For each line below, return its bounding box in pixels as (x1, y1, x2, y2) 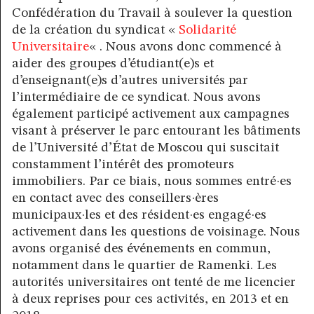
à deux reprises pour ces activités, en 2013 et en (12, 292, 289, 306)
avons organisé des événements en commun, (12, 241, 271, 256)
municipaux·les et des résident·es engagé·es (12, 207, 266, 222)
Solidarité (179, 22, 236, 37)
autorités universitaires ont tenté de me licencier (12, 275, 296, 289)
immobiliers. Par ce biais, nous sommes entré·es (12, 174, 292, 189)
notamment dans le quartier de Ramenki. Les (12, 258, 277, 273)
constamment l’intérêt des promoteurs (12, 157, 234, 172)
